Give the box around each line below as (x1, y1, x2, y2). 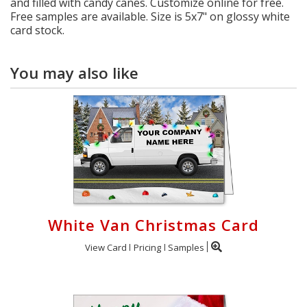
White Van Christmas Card (48, 214, 259, 236)
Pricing (134, 241, 161, 254)
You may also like (10, 62, 138, 84)
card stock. (10, 23, 64, 38)
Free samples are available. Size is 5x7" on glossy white (10, 9, 290, 24)
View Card (85, 241, 127, 254)
